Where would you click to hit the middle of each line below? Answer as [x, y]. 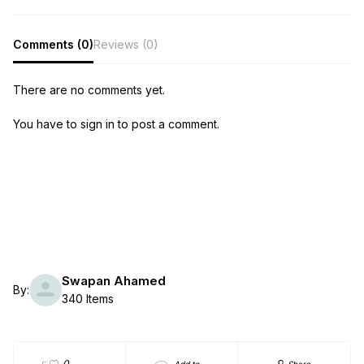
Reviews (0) [126, 44]
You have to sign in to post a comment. [116, 124]
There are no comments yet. [89, 90]
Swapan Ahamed [114, 281]
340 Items [88, 299]
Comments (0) [53, 44]
